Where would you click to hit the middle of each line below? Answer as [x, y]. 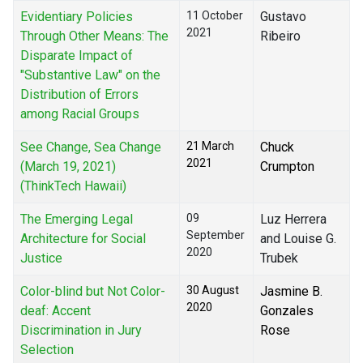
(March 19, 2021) [68, 167]
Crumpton [287, 167]
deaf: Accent [56, 311]
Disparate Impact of [77, 56]
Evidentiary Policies [77, 17]
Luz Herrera [293, 220]
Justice [41, 258]
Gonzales [287, 311]
